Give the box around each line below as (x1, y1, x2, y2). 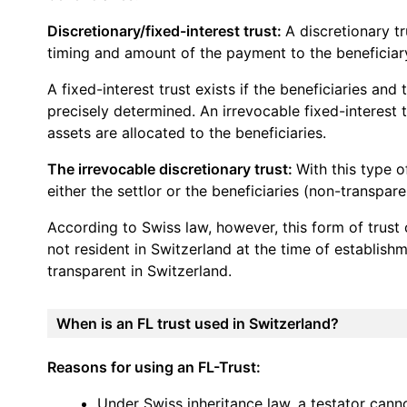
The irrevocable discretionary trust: (47, 159, 296, 178)
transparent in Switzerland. (47, 261, 232, 280)
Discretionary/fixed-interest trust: (47, 21, 285, 40)
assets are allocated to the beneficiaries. (47, 123, 326, 142)
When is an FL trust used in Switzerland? (56, 313, 339, 333)
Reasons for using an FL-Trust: (47, 357, 261, 376)
